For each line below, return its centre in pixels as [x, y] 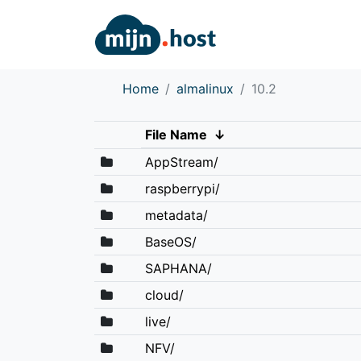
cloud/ [164, 295]
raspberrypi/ [182, 188]
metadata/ [176, 215]
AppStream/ [181, 162]
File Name [176, 134]
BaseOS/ [170, 241]
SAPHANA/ [178, 268]
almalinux [205, 88]
